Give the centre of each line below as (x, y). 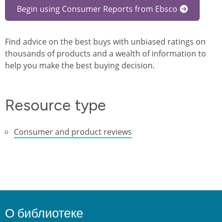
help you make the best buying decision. (80, 66)
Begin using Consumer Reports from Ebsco (97, 9)
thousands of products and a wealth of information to (106, 54)
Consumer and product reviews (73, 132)
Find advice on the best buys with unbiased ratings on (105, 42)
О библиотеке (44, 213)
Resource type (55, 105)
